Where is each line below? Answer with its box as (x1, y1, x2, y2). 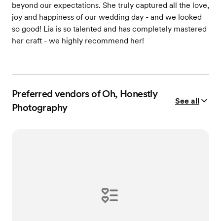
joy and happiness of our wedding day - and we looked (12, 12, 202, 22)
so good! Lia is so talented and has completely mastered (12, 24, 207, 34)
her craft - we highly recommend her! (12, 36, 144, 46)
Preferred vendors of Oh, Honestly (12, 88, 158, 100)
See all (175, 96, 199, 106)
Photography (12, 102, 68, 114)
